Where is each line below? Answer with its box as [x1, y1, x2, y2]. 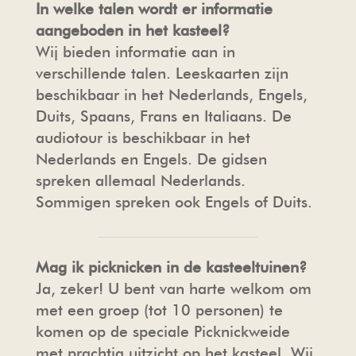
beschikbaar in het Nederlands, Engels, [35, 85, 308, 104]
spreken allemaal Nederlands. [35, 171, 246, 190]
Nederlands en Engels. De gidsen [35, 149, 267, 168]
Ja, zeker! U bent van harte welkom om [35, 279, 311, 298]
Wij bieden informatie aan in [35, 42, 235, 61]
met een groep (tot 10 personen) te [35, 300, 283, 319]
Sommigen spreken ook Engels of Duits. [35, 192, 312, 211]
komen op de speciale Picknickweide [35, 322, 290, 341]
